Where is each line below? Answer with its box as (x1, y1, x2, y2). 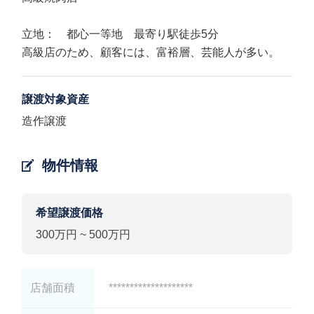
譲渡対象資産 (22, 93, 90, 105)
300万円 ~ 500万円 (36, 228, 131, 240)
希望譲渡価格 (36, 207, 104, 219)
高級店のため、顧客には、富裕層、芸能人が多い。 (22, 46, 280, 58)
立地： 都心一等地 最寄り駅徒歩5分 (22, 28, 219, 40)
